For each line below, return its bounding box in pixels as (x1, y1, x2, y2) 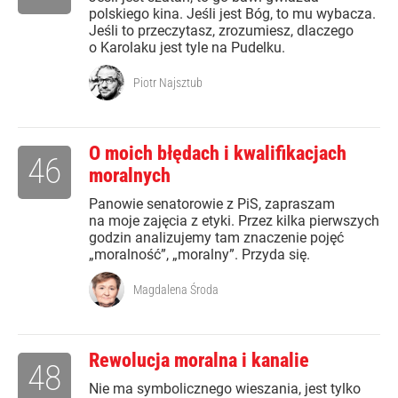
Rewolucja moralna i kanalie (89, 349, 309, 372)
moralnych (89, 164, 171, 187)
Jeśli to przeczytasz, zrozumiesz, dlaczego (89, 22, 354, 40)
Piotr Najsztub (133, 76, 203, 91)
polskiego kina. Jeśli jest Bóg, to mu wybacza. (89, 5, 376, 23)
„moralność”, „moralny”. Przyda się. (89, 246, 310, 264)
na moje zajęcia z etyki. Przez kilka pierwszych (89, 212, 379, 230)
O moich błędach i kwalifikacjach (89, 142, 346, 165)
